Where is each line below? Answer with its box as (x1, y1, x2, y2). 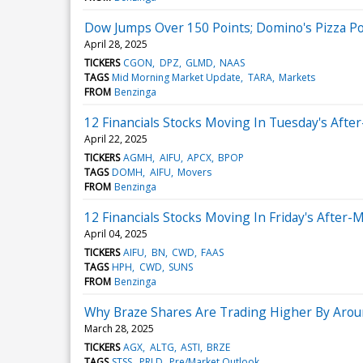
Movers (177, 164, 211, 179)
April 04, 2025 (84, 226, 147, 241)
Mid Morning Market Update (112, 70, 241, 84)
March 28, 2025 (84, 321, 154, 335)
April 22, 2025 (84, 131, 147, 146)
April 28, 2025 (84, 36, 147, 51)
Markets (278, 70, 315, 84)
